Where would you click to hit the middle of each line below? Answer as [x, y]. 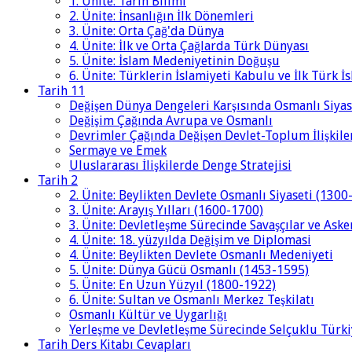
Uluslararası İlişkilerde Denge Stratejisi [180, 166]
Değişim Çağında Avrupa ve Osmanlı [171, 121]
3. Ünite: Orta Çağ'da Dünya [147, 31]
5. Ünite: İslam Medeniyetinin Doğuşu [174, 61]
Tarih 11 [61, 91]
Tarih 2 [58, 181]
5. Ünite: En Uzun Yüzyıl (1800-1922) [172, 285]
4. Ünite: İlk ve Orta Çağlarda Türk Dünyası [189, 46]
